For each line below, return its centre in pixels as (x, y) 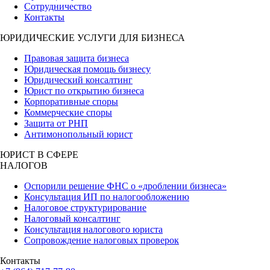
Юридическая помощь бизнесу (87, 69)
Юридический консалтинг (78, 80)
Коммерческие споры (68, 113)
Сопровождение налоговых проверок (102, 240)
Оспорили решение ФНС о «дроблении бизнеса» (125, 186)
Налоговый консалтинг (72, 219)
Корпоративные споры (71, 102)
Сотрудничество (58, 7)
